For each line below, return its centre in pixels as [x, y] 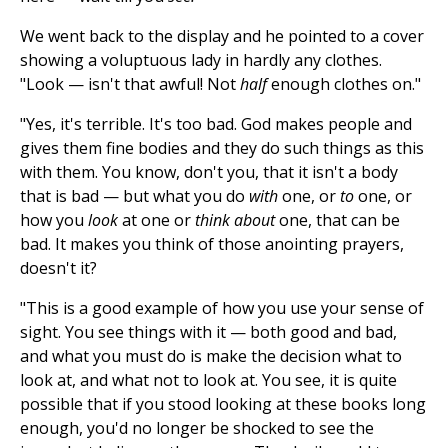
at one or [156, 220]
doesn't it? [58, 268]
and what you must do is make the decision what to [211, 356]
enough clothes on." [344, 84]
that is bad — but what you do [134, 196]
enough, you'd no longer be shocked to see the [197, 428]
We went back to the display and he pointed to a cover [222, 36]
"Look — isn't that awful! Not [130, 84]
